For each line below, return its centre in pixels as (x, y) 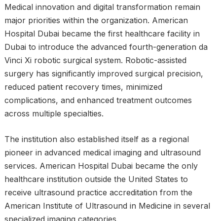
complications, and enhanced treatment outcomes (98, 100)
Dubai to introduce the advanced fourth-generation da (106, 47)
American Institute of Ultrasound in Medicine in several (107, 206)
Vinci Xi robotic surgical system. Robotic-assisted (95, 60)
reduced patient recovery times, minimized (83, 87)
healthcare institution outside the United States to (96, 179)
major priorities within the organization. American (96, 20)
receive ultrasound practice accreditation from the (98, 192)
